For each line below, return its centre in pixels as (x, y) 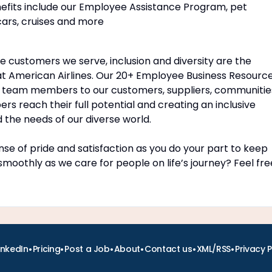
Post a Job (87, 249)
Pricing (46, 249)
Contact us (168, 249)
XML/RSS (214, 249)
